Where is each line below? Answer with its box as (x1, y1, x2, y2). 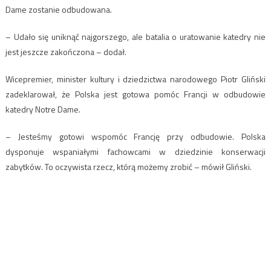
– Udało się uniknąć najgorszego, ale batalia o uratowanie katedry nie (5, 30, 266, 43)
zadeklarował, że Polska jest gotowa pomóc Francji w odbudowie (5, 87, 266, 100)
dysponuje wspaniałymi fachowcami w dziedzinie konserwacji (5, 145, 266, 158)
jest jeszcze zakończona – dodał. (5, 45, 126, 58)
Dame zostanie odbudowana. (5, 2, 112, 16)
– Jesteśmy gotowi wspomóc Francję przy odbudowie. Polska (5, 129, 266, 143)
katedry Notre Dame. (5, 102, 80, 116)
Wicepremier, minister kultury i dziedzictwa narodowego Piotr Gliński (5, 72, 266, 85)
